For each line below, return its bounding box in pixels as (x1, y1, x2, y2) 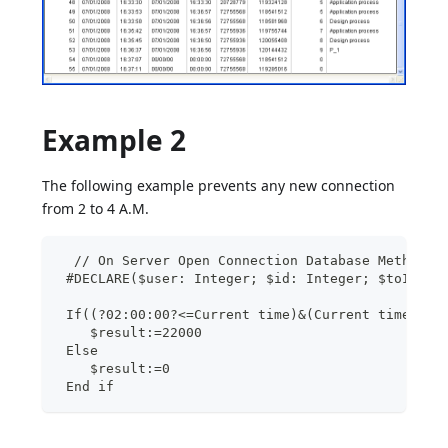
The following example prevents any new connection (42, 175, 396, 195)
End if (58, 378, 115, 394)
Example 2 (42, 120, 187, 159)
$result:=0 (58, 360, 171, 376)
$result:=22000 (58, 324, 203, 340)
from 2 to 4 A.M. (42, 198, 150, 218)
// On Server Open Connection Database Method (58, 252, 427, 268)
